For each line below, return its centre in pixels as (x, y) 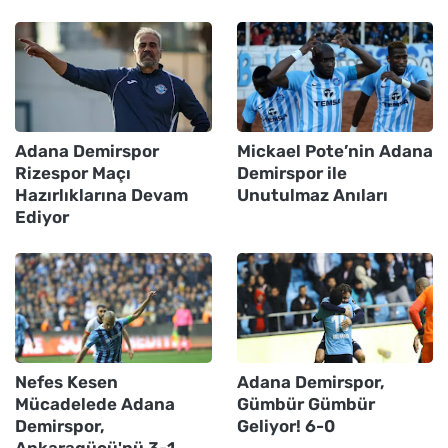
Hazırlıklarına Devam (101, 194)
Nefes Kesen (66, 381)
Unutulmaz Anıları (312, 194)
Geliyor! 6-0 (285, 425)
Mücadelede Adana (95, 403)
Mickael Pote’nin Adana (334, 150)
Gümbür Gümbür (305, 403)
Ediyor (42, 216)
